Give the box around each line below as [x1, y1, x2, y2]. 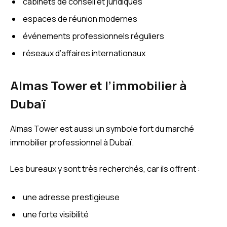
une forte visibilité [23, 208, 89, 220]
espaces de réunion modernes [23, 13, 137, 24]
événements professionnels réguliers [23, 30, 164, 42]
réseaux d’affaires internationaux [23, 47, 145, 59]
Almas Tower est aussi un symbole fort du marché [10, 123, 194, 135]
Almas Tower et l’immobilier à [10, 77, 187, 94]
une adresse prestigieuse [23, 191, 120, 203]
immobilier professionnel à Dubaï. [10, 137, 134, 148]
